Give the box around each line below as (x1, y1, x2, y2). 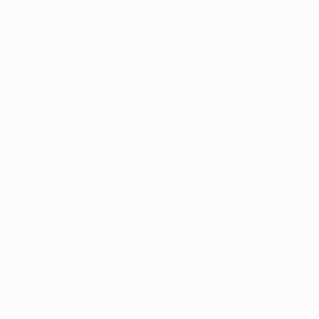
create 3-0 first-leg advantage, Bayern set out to (17, 159, 267, 176)
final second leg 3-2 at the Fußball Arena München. (17, 61, 281, 78)
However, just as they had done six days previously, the (17, 256, 298, 273)
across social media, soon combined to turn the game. (17, 291, 296, 307)
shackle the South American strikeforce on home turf (17, 177, 293, 193)
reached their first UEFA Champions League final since (17, 27, 299, 43)
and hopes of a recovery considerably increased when (17, 194, 295, 210)
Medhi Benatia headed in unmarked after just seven (17, 211, 284, 227)
